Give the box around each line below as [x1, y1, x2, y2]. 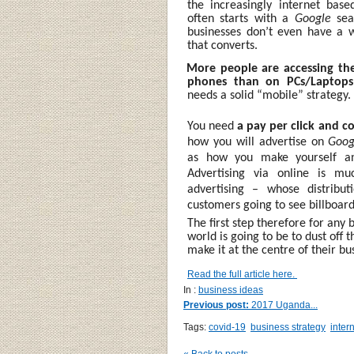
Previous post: [183, 299, 249, 311]
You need [187, 120, 238, 133]
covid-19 [209, 322, 246, 333]
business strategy [250, 322, 326, 333]
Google [294, 13, 331, 25]
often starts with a [187, 13, 295, 25]
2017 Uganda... [249, 299, 318, 311]
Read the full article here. [187, 269, 297, 280]
